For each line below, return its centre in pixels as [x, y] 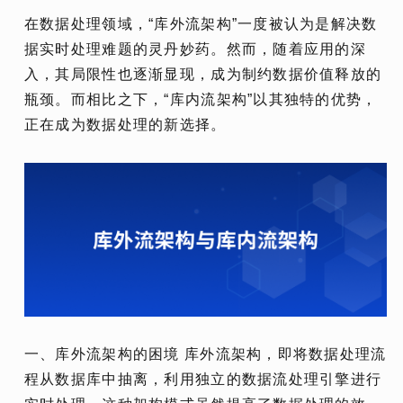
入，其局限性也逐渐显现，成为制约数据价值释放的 [203, 74]
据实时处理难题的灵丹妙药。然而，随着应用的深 [195, 49]
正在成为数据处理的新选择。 [125, 124]
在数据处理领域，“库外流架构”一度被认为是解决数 [201, 23]
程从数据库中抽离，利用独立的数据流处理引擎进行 [203, 380]
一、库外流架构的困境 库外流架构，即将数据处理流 [205, 354]
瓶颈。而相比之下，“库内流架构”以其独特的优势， [201, 99]
